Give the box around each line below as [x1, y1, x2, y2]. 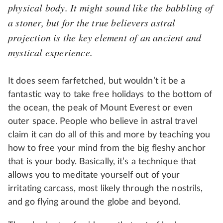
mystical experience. [8, 46, 93, 59]
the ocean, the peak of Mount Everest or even [8, 104, 193, 113]
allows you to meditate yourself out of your [8, 171, 180, 180]
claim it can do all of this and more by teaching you [8, 130, 211, 140]
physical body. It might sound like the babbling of [8, 1, 214, 14]
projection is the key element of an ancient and [8, 31, 202, 44]
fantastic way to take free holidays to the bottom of [8, 90, 213, 100]
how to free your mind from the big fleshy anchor [8, 144, 206, 153]
